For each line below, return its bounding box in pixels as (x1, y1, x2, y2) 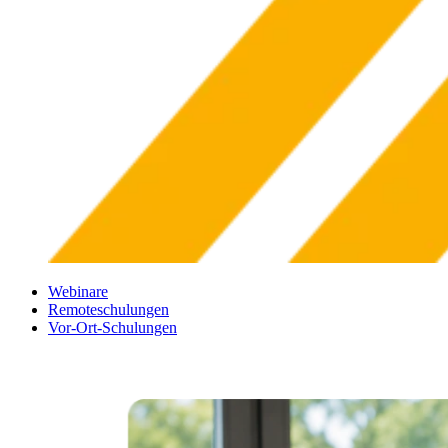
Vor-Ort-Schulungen (48, 319, 177, 337)
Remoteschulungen (48, 301, 169, 319)
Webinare (48, 283, 108, 301)
